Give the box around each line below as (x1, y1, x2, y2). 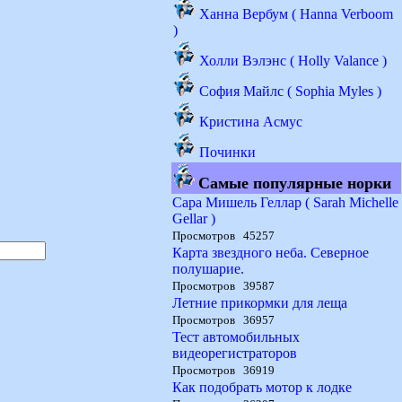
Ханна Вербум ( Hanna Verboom (199, 6, 393, 22)
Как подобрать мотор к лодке (172, 380, 352, 395)
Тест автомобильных (172, 329, 300, 345)
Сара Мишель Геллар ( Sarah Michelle (172, 195, 398, 210)
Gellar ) (172, 211, 215, 226)
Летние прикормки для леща (172, 295, 347, 310)
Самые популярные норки (198, 174, 391, 192)
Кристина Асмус (199, 114, 302, 129)
